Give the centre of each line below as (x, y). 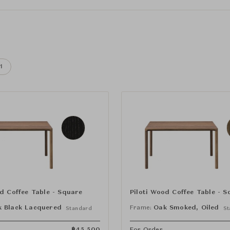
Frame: (141, 208)
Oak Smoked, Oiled (186, 208)
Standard (79, 208)
